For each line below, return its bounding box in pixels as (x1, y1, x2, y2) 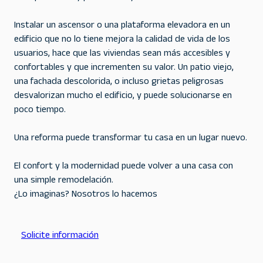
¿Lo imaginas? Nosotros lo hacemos (14, 188, 157, 203)
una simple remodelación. (14, 174, 113, 189)
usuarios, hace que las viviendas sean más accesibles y (14, 48, 230, 62)
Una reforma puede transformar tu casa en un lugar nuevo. (14, 132, 247, 147)
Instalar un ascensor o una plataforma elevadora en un (14, 19, 230, 34)
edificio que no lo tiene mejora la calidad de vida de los (14, 33, 230, 48)
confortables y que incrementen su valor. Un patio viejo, (14, 62, 234, 76)
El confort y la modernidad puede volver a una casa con (14, 160, 233, 175)
